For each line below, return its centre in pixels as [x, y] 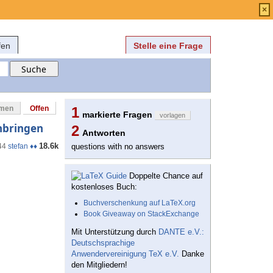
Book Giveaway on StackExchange [141, 214]
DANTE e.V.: [181, 232]
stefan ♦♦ [23, 147]
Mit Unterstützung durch [115, 232]
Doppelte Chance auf [165, 176]
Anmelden [135, 7]
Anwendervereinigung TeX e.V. [125, 254]
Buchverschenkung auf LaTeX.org [140, 203]
